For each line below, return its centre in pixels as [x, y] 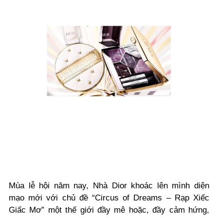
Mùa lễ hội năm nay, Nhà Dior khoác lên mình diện [109, 186]
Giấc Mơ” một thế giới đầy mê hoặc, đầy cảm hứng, [109, 210]
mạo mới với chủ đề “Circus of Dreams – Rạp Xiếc [109, 198]
